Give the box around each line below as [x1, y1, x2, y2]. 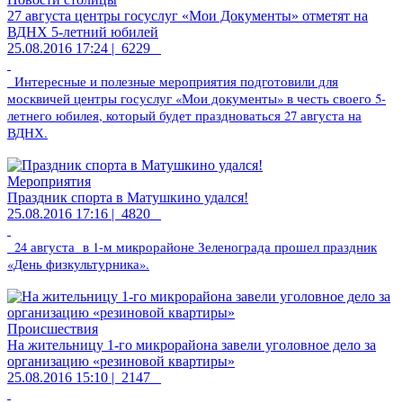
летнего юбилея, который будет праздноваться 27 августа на [7, 106, 362, 124]
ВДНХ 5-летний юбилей [7, 23, 158, 40]
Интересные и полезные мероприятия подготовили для [14, 72, 338, 90]
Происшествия [7, 320, 98, 336]
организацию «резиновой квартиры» [7, 353, 235, 369]
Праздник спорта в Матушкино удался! [7, 189, 248, 205]
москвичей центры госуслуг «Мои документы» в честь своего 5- [7, 89, 386, 107]
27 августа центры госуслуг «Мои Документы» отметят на [7, 7, 368, 23]
